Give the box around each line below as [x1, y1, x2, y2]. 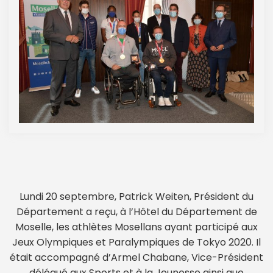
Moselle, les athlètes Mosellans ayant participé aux [15, 220, 258, 235]
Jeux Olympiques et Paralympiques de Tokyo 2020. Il [12, 235, 261, 250]
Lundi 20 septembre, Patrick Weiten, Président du [19, 190, 253, 204]
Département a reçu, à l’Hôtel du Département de [16, 205, 257, 219]
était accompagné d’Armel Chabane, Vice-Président [10, 250, 263, 265]
